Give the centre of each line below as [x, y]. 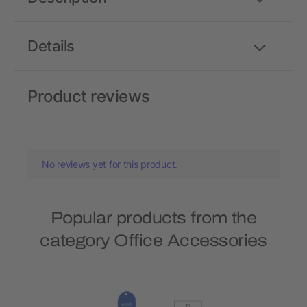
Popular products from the [153, 218]
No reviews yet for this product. [110, 164]
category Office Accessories [153, 241]
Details [51, 46]
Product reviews [89, 97]
